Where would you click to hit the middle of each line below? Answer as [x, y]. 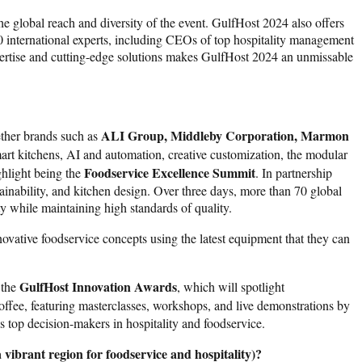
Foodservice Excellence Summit [170, 172]
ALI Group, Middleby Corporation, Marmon [225, 135]
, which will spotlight [231, 286]
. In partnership [294, 172]
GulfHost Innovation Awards [98, 286]
